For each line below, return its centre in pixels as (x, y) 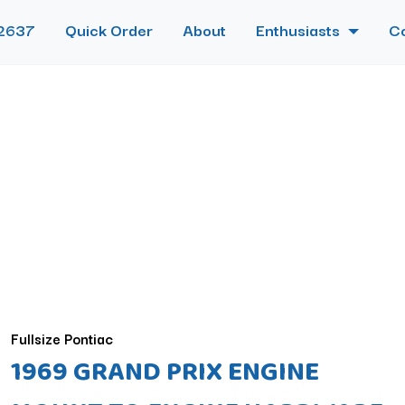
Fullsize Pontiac (61, 338)
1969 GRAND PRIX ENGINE (165, 370)
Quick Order (109, 29)
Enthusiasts (300, 29)
